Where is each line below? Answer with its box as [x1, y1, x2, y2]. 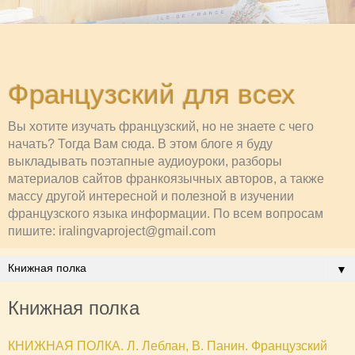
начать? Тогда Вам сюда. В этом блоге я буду [8, 137, 273, 151]
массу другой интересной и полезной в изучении [8, 189, 294, 203]
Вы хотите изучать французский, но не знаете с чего [8, 120, 314, 133]
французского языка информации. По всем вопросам [8, 207, 323, 220]
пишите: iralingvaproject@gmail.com [8, 224, 216, 238]
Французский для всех [8, 79, 296, 109]
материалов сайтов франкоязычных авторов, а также [8, 172, 324, 185]
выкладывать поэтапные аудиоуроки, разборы [8, 155, 282, 168]
